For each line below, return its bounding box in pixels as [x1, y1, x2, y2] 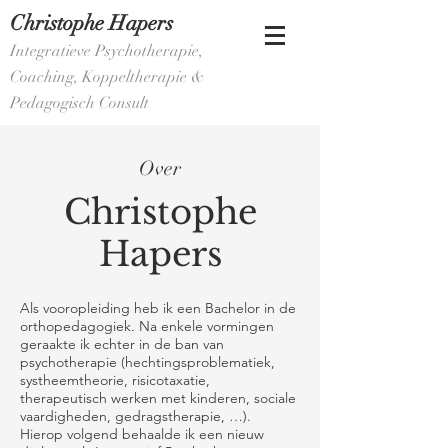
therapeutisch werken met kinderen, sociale [20, 389, 296, 407]
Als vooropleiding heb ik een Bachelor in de [20, 299, 296, 317]
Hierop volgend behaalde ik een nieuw [20, 425, 264, 443]
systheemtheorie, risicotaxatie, [20, 371, 210, 389]
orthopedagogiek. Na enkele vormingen [20, 317, 274, 335]
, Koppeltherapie [74, 67, 187, 87]
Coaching [10, 67, 74, 87]
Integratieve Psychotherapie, [10, 41, 203, 61]
